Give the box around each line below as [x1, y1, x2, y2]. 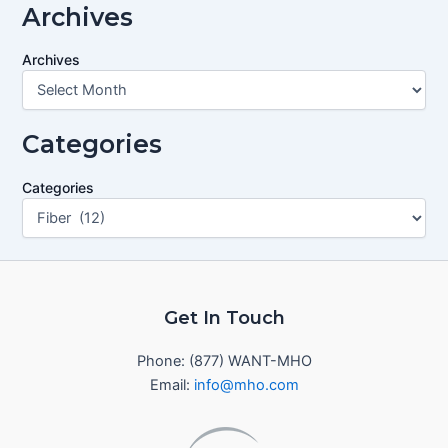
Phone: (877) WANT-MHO [136, 351, 312, 370]
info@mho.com [193, 375, 299, 394]
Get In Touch [163, 305, 285, 329]
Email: [149, 375, 194, 394]
